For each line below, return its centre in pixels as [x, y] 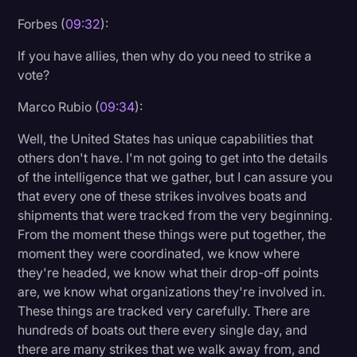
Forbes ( [42, 24]
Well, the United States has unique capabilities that [166, 138]
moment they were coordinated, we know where [159, 253]
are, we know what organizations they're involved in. [172, 291]
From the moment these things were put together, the [172, 234]
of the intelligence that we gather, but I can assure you [175, 177]
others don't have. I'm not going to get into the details [173, 157]
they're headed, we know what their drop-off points [169, 272]
